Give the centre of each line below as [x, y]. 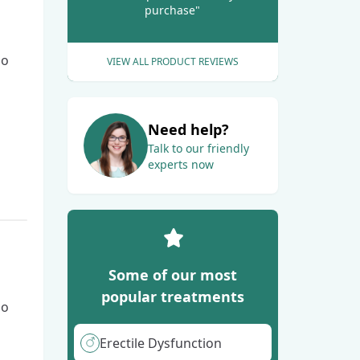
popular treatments [172, 296]
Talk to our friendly [198, 148]
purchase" [173, 10]
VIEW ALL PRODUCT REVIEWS [172, 61]
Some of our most [172, 274]
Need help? [188, 129]
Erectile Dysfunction [160, 343]
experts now [180, 164]
